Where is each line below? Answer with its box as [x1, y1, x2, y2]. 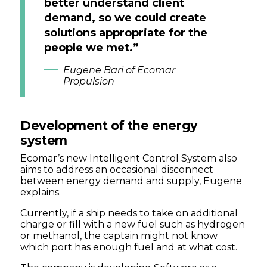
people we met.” [44, 40, 139, 54]
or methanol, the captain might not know [20, 229, 218, 241]
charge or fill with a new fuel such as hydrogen [20, 218, 246, 230]
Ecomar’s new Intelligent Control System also [20, 152, 238, 164]
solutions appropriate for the [44, 25, 208, 39]
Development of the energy [20, 117, 198, 133]
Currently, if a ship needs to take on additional [20, 207, 238, 219]
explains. [20, 186, 61, 198]
